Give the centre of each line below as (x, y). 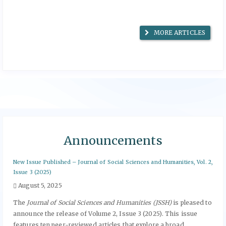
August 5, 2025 (39, 186)
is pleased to (192, 203)
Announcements (113, 140)
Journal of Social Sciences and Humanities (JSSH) (99, 203)
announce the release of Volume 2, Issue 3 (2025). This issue (105, 214)
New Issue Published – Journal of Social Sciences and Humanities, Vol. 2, (113, 162)
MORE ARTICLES (179, 32)
